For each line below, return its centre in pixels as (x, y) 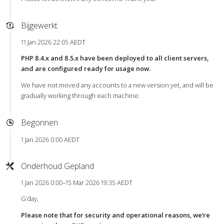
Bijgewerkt (39, 25)
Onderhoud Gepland (57, 166)
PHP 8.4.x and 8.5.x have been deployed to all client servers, (114, 58)
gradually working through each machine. (80, 96)
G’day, (29, 198)
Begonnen (39, 123)
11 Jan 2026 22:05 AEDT (53, 42)
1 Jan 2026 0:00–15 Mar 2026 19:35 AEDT (76, 183)
